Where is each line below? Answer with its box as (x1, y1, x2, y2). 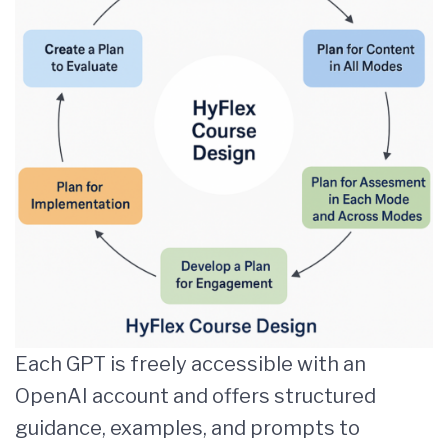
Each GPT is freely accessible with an (15, 352, 366, 376)
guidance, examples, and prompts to (15, 416, 360, 440)
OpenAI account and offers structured (15, 384, 376, 408)
